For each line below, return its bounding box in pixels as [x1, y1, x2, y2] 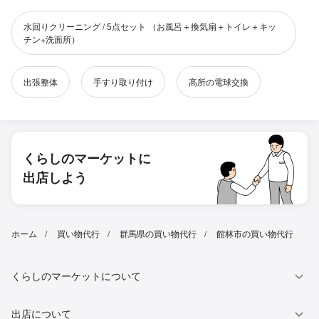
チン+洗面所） [23, 33, 80, 46]
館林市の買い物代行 [216, 227, 293, 240]
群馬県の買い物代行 [120, 227, 197, 240]
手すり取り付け [93, 75, 153, 88]
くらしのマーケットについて [11, 268, 141, 283]
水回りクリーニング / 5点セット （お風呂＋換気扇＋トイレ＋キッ [23, 20, 276, 33]
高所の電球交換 [189, 75, 249, 88]
